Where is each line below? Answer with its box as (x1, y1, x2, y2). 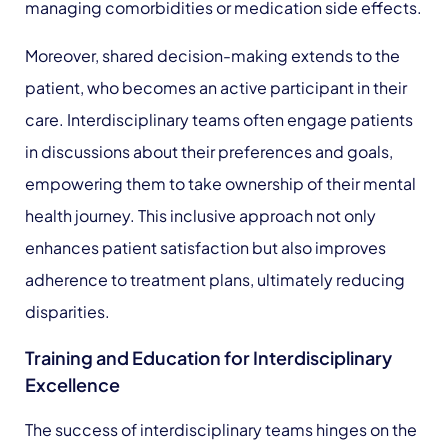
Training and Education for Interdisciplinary (25, 346, 392, 369)
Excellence (25, 373, 120, 396)
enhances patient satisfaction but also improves (25, 237, 386, 258)
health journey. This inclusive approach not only (25, 205, 376, 226)
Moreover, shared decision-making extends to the (25, 45, 400, 66)
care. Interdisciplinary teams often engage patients (25, 109, 413, 130)
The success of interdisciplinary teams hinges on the (25, 419, 417, 440)
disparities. (25, 301, 110, 322)
